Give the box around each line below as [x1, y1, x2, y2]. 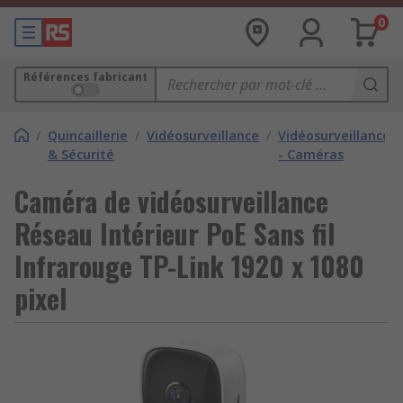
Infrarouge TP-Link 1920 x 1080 [14, 246, 364, 286]
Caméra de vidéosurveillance [14, 181, 328, 221]
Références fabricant [23, 69, 148, 85]
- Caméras [278, 146, 344, 163]
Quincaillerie [48, 127, 128, 144]
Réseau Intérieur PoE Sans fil [14, 213, 335, 254]
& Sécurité [48, 146, 114, 163]
